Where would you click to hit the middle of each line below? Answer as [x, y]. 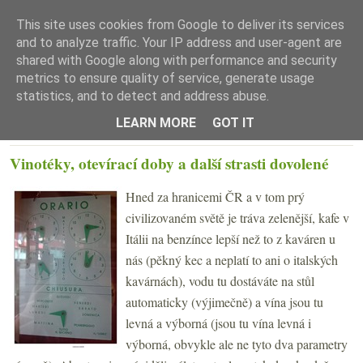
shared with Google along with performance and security [177, 60]
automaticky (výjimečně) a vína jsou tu [224, 301]
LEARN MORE [156, 122]
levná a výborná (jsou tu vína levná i [218, 322]
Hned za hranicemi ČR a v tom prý [215, 196]
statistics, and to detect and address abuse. [143, 96]
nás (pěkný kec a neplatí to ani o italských [232, 259]
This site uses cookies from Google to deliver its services [180, 25]
